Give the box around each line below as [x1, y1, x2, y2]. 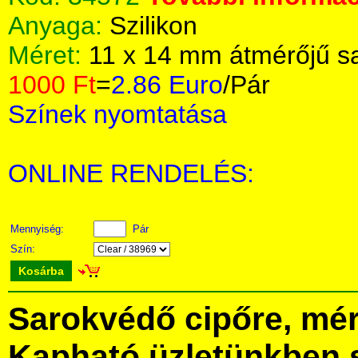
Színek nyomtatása [8, 100, 227, 129]
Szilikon [109, 11, 197, 40]
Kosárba [18, 265, 64, 277]
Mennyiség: [10, 223, 67, 235]
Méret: [8, 41, 89, 70]
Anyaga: [8, 11, 109, 40]
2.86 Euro [111, 70, 223, 99]
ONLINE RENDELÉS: [8, 159, 254, 188]
